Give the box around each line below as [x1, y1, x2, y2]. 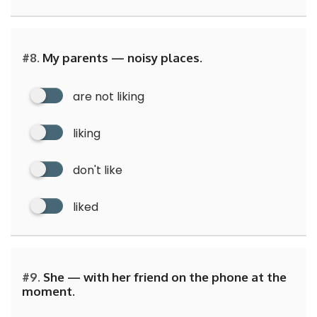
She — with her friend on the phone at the [40, 269, 287, 284]
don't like [73, 161, 122, 178]
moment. [22, 283, 75, 299]
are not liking [73, 88, 144, 105]
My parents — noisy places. [40, 50, 202, 65]
